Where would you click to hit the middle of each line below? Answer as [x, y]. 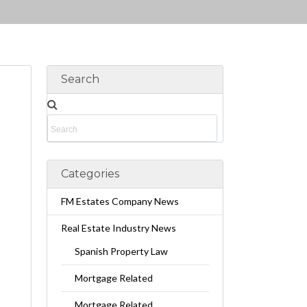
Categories [90, 174]
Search [80, 79]
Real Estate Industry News [118, 228]
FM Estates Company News [120, 201]
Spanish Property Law [121, 251]
